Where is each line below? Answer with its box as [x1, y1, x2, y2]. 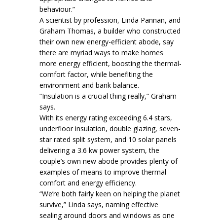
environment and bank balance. [39, 80, 139, 90]
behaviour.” [39, 4, 75, 14]
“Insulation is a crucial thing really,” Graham [39, 91, 177, 101]
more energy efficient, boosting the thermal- [39, 58, 182, 68]
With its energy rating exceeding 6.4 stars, [39, 112, 172, 122]
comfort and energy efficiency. [39, 178, 137, 187]
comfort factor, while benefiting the [39, 69, 153, 79]
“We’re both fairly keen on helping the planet [39, 188, 180, 198]
